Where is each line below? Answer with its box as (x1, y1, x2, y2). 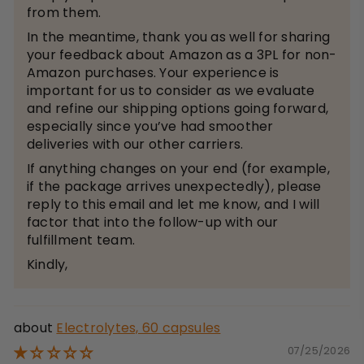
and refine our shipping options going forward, (27, 99, 329, 119)
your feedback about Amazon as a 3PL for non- (27, 45, 337, 65)
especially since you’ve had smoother (27, 117, 274, 136)
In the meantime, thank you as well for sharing (27, 28, 331, 47)
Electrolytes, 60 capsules (56, 318, 221, 338)
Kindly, (27, 255, 68, 275)
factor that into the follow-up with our (27, 213, 279, 232)
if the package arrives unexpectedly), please (27, 177, 322, 197)
